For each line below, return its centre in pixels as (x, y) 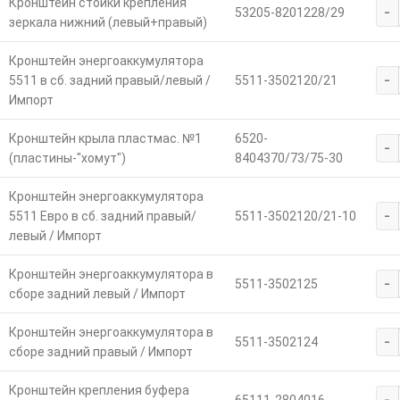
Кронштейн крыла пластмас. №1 (105, 139)
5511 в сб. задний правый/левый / (109, 81)
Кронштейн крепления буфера (99, 391)
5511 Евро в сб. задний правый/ (102, 217)
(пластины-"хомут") (67, 158)
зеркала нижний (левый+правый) (108, 23)
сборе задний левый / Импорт (97, 294)
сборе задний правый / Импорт (100, 352)
